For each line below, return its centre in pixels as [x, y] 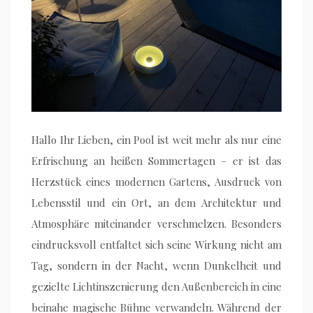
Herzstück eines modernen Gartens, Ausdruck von [156, 182]
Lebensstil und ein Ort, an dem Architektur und [156, 203]
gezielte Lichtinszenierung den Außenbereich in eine [156, 287]
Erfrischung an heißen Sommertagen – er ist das [156, 161]
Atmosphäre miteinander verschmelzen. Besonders [156, 224]
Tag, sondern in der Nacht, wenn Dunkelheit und [156, 266]
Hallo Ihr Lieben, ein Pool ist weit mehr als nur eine [156, 140]
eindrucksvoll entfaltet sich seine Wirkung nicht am [156, 245]
